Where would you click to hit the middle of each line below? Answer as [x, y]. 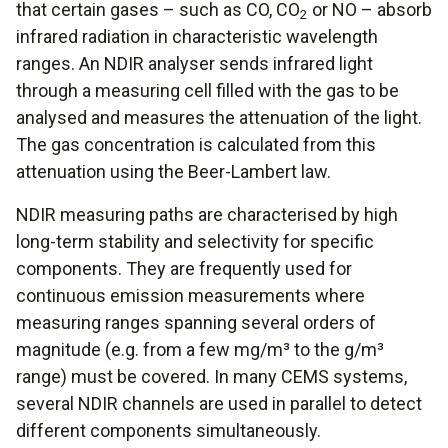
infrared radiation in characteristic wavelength [197, 36]
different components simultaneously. [168, 430]
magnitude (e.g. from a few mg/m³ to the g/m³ [200, 349]
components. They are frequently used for [184, 268]
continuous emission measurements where [190, 295]
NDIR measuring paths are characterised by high [207, 214]
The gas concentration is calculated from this [196, 144]
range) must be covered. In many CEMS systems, [211, 376]
